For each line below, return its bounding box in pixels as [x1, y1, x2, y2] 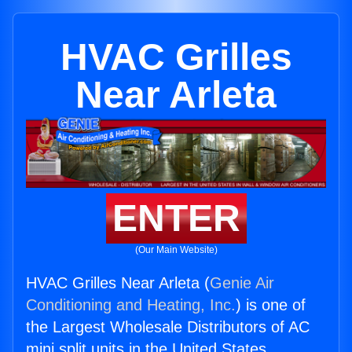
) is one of [236, 296, 306, 314]
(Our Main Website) [134, 244, 218, 256]
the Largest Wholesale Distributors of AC [26, 318, 310, 336]
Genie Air [210, 274, 274, 292]
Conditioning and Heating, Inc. [26, 296, 236, 314]
